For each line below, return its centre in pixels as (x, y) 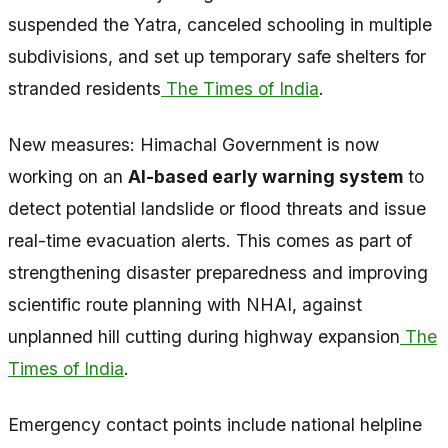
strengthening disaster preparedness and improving (218, 273)
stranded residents (84, 89)
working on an (68, 177)
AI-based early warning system (265, 177)
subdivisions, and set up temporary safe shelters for (217, 57)
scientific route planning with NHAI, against (185, 305)
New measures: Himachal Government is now (193, 145)
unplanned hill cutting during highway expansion (204, 337)
